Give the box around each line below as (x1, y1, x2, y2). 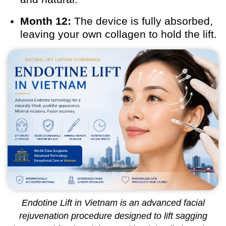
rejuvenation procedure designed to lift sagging (19, 210, 207, 221)
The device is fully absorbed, (71, 15, 213, 27)
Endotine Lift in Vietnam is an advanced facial (21, 197, 205, 208)
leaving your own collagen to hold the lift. (20, 28, 217, 40)
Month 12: (20, 15, 71, 27)
